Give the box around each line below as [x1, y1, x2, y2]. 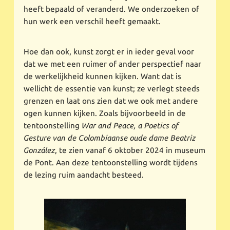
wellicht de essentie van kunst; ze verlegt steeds [24, 84, 200, 93]
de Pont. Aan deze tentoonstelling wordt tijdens [24, 158, 198, 167]
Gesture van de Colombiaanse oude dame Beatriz [24, 133, 196, 143]
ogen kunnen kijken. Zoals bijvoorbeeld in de [24, 108, 186, 118]
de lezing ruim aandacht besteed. [24, 170, 144, 180]
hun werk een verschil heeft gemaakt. [24, 17, 161, 27]
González [24, 145, 55, 155]
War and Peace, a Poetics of [82, 121, 179, 130]
